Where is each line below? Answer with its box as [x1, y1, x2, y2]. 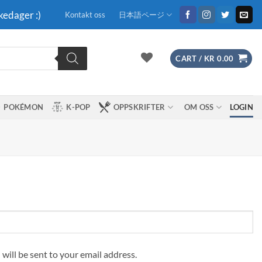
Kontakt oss [64, 10, 105, 19]
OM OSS [184, 102, 214, 112]
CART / [175, 53, 204, 63]
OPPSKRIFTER [113, 102, 166, 112]
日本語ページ [118, 10, 164, 19]
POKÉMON [4, 102, 44, 112]
